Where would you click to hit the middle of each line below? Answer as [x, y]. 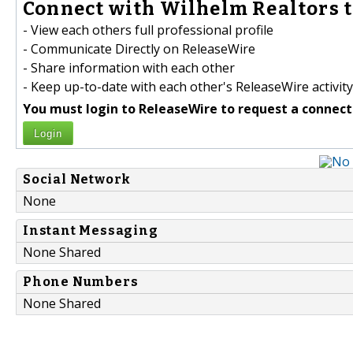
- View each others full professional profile [148, 30]
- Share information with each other [129, 68]
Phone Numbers [81, 282]
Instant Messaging [91, 231]
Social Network [77, 180]
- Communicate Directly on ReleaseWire [139, 49]
